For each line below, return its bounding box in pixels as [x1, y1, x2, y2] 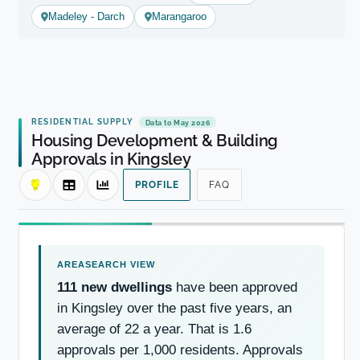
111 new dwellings [57, 279, 172, 295]
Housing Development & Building [31, 131, 278, 151]
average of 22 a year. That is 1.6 [57, 321, 252, 337]
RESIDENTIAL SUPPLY [31, 117, 134, 127]
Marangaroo [151, 10, 207, 23]
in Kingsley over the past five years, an [57, 300, 292, 316]
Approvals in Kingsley [31, 149, 191, 170]
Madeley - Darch [48, 10, 125, 23]
